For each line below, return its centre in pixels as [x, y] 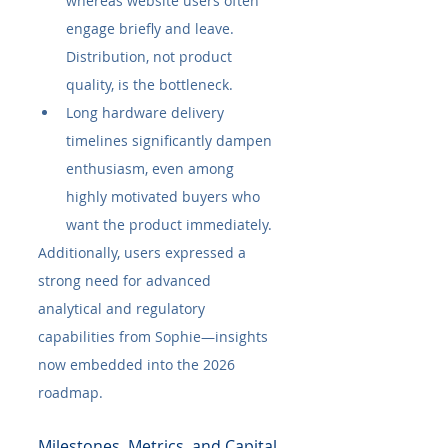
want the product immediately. [169, 224]
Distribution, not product [151, 56]
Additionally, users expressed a [144, 252]
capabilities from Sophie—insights [155, 336]
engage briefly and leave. [152, 28]
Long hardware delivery [147, 112]
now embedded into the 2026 [138, 364]
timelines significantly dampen [171, 140]
